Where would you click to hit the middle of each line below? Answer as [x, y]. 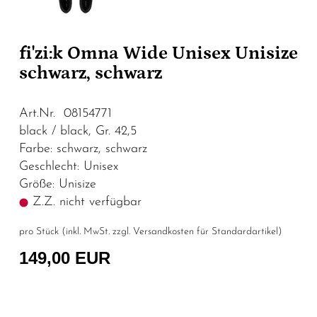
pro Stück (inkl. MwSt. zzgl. [76, 231]
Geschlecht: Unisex [69, 166]
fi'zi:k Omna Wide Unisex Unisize [158, 53]
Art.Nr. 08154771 [65, 113]
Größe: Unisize [58, 184]
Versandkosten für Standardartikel [206, 231]
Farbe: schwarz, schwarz [83, 149]
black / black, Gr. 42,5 [78, 131]
